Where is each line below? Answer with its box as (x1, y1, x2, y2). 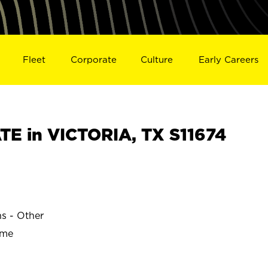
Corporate (70, 54, 117, 65)
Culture (141, 54, 173, 65)
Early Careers (199, 54, 259, 65)
